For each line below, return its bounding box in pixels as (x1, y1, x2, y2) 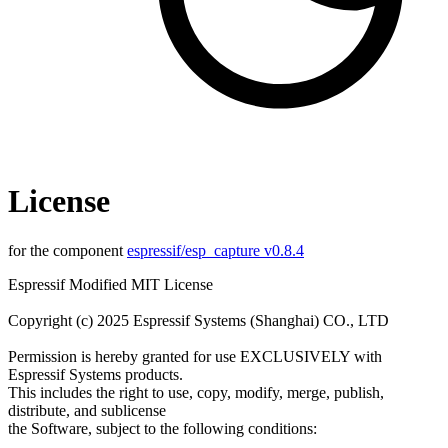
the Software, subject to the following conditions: (8, 419, 317, 437)
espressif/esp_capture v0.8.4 (127, 241, 304, 259)
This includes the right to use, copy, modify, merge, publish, (8, 383, 384, 401)
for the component (8, 241, 127, 259)
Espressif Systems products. (8, 365, 183, 383)
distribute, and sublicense (8, 401, 166, 419)
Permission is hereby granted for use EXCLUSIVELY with (8, 347, 382, 365)
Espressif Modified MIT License (8, 275, 213, 293)
